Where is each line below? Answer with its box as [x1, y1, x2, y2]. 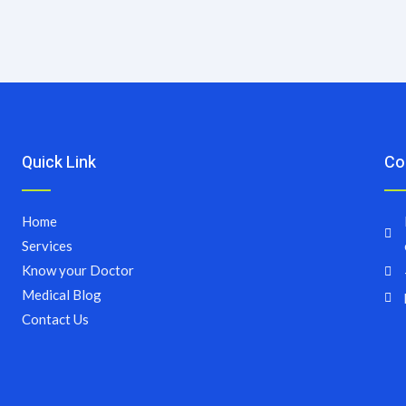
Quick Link [21, 150, 96, 175]
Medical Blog [21, 285, 101, 303]
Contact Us [21, 310, 89, 327]
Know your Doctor [21, 261, 134, 278]
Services [21, 237, 72, 254]
